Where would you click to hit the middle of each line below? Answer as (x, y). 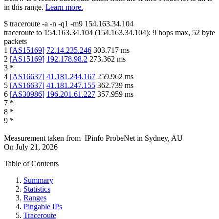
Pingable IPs (43, 206)
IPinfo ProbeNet (111, 138)
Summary (38, 180)
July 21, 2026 (37, 147)
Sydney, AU (164, 138)
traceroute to (23, 32)
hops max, (174, 32)
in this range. (24, 7)
